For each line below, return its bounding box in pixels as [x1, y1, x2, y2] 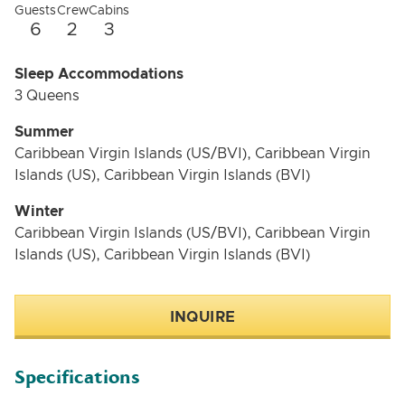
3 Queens [14, 89, 80, 103]
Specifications [14, 366, 140, 389]
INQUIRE [169, 310, 236, 325]
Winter [14, 204, 64, 219]
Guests [14, 5, 56, 17]
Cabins [89, 5, 129, 17]
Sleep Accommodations [14, 67, 184, 81]
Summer [14, 125, 74, 139]
